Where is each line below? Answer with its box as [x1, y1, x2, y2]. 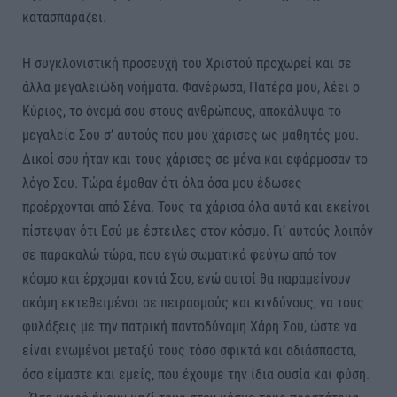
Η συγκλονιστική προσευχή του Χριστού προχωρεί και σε [22, 54, 352, 72]
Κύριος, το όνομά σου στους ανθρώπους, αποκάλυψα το [22, 102, 341, 120]
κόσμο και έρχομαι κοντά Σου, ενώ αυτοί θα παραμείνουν [22, 269, 351, 287]
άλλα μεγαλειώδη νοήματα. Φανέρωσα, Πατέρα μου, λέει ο [22, 78, 360, 96]
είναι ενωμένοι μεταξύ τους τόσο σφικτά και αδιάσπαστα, [22, 341, 356, 359]
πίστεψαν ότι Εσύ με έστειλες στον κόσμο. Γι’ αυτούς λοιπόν [22, 222, 373, 239]
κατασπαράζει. [22, 9, 106, 27]
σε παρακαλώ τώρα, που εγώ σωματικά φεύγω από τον [22, 245, 337, 263]
